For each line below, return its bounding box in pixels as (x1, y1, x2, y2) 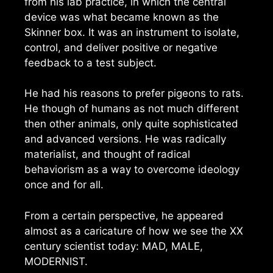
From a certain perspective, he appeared (24, 209, 224, 222)
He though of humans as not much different (24, 102, 239, 115)
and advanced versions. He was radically (24, 133, 226, 146)
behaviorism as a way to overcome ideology (24, 163, 239, 176)
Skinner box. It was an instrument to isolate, (24, 26, 239, 38)
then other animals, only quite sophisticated (24, 118, 238, 130)
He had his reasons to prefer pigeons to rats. (24, 87, 244, 100)
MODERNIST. (24, 255, 88, 268)
